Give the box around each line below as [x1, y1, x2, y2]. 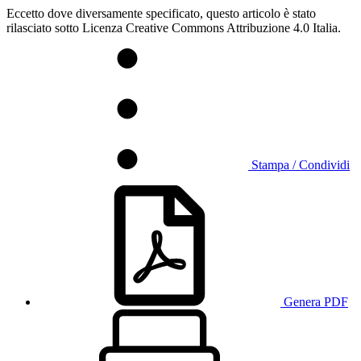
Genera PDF [284, 294, 348, 309]
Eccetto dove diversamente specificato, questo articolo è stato [6, 6, 316, 20]
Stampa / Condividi [251, 157, 350, 172]
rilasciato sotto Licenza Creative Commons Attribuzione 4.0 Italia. [6, 20, 341, 35]
